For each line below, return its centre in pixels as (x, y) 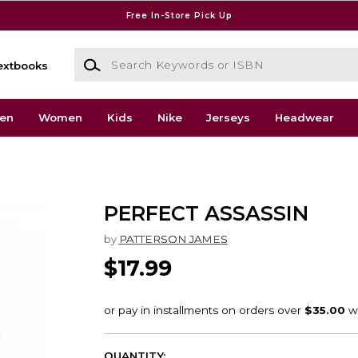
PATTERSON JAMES (173, 239)
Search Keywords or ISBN (145, 56)
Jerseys (229, 118)
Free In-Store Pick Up (179, 15)
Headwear (305, 118)
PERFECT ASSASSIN (206, 213)
